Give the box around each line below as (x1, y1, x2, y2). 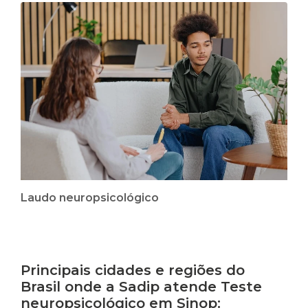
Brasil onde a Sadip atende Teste (21, 278, 262, 295)
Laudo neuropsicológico (21, 190, 159, 204)
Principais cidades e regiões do (21, 261, 245, 278)
